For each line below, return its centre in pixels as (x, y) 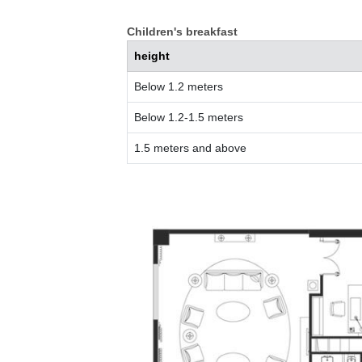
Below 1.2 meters (179, 87)
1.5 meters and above (190, 148)
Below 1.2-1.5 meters (189, 118)
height (152, 56)
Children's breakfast (182, 32)
